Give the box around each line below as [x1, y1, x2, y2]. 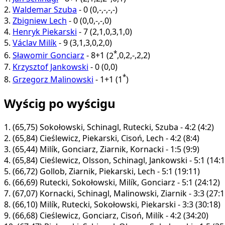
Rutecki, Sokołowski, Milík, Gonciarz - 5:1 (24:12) [38, 176, 220, 188]
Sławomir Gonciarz [13, 50, 84, 61]
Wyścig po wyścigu [4, 95, 116, 112]
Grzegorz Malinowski [13, 74, 93, 85]
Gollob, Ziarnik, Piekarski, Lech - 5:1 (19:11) [38, 165, 200, 177]
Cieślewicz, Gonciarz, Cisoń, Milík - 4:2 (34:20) [38, 209, 208, 221]
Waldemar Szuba [13, 4, 77, 16]
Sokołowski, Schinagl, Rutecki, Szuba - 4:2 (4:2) [38, 121, 214, 133]
